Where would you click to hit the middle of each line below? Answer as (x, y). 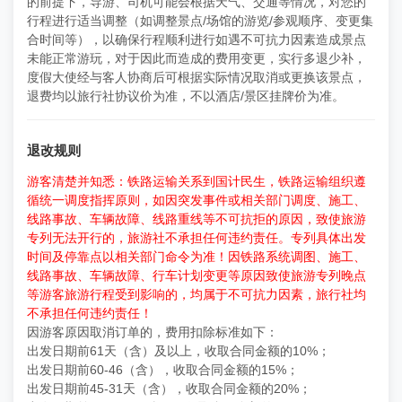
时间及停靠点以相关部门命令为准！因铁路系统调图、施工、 (197, 257)
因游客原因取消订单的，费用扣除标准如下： (153, 332)
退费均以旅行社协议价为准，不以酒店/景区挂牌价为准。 (186, 96)
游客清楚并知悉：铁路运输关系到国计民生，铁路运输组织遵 (197, 181)
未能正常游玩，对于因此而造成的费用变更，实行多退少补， (197, 58)
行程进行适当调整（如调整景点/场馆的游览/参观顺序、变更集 (200, 21)
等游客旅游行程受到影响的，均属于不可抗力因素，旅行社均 (197, 294)
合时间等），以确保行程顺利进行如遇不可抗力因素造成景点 (197, 39)
